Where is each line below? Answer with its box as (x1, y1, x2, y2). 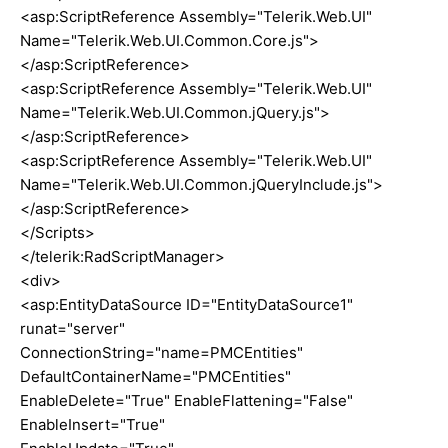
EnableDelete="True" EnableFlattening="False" (20, 391, 353, 411)
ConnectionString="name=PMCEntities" (20, 343, 303, 363)
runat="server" (20, 319, 125, 339)
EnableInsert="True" (20, 415, 165, 435)
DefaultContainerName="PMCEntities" (20, 367, 291, 387)
